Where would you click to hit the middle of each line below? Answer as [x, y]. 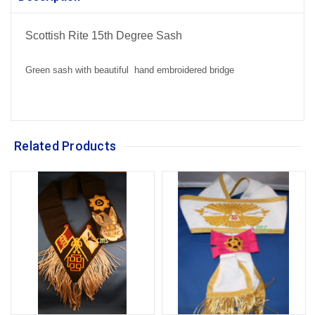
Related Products [65, 146]
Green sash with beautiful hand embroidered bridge [130, 70]
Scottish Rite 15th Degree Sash [104, 36]
